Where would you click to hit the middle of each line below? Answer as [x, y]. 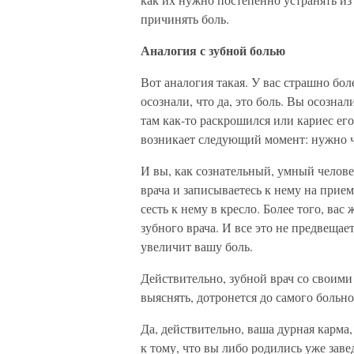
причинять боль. [185, 19]
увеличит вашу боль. [197, 246]
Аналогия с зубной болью [213, 50]
